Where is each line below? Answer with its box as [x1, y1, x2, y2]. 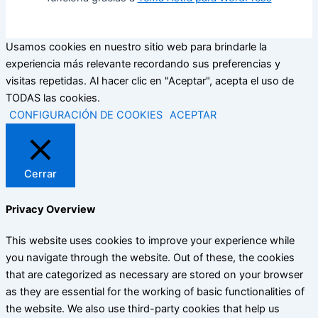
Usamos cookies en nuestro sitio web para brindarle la [6, 40, 267, 53]
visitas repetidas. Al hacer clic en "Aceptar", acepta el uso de [6, 75, 294, 87]
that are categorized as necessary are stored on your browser [6, 268, 303, 281]
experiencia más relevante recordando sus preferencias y [6, 57, 280, 70]
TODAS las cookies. [6, 92, 100, 104]
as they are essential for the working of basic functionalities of [6, 285, 305, 298]
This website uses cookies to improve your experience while [6, 234, 295, 247]
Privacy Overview [6, 203, 95, 216]
